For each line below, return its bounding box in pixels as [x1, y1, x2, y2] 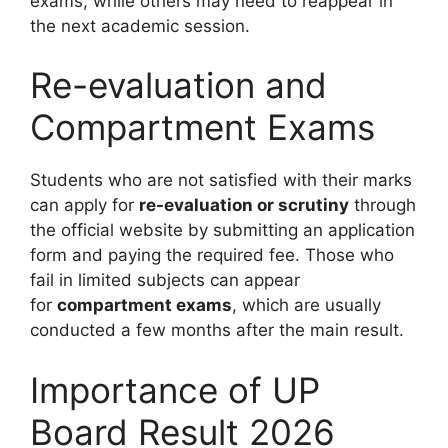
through [349, 195, 416, 216]
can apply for [30, 195, 139, 216]
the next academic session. [30, 15, 250, 36]
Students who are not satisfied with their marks [30, 170, 412, 191]
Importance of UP [30, 368, 320, 411]
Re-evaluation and [30, 64, 327, 107]
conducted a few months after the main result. [30, 320, 404, 341]
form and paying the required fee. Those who [30, 245, 394, 266]
